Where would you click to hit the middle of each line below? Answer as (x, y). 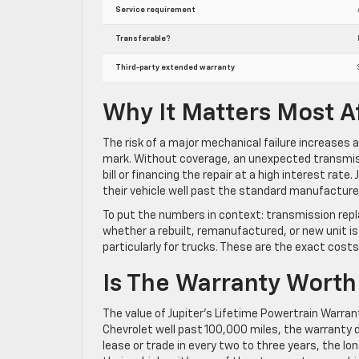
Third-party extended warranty (175, 67)
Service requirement (155, 10)
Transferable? (143, 38)
